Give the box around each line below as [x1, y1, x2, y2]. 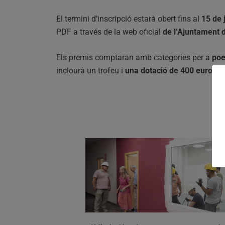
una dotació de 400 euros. [125, 65, 219, 75]
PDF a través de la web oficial [56, 27, 163, 37]
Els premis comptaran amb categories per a [56, 52, 212, 62]
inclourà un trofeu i [56, 65, 125, 75]
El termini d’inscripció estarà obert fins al [56, 14, 201, 24]
